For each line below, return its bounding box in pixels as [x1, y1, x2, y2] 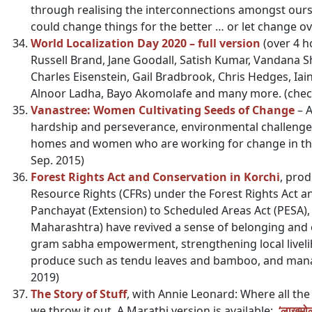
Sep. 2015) [31, 153, 84, 168]
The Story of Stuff [31, 286, 127, 302]
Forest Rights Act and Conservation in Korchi [31, 169, 280, 185]
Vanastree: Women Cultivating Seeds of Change [31, 102, 295, 118]
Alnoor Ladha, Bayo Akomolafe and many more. [31, 86, 284, 101]
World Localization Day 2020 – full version [31, 36, 260, 51]
